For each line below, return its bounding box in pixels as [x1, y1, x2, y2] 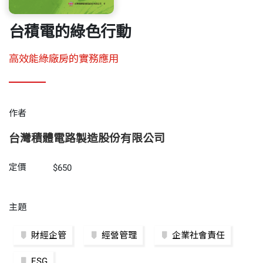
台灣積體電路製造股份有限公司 [9, 131, 165, 145]
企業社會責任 [172, 230, 225, 241]
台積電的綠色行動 [9, 22, 131, 41]
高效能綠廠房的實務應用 [9, 52, 119, 65]
